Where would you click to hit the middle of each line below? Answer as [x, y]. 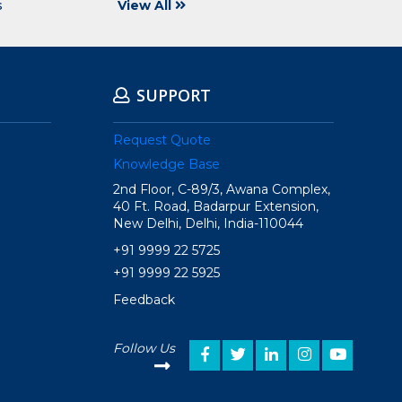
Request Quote [162, 140]
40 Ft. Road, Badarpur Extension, [216, 207]
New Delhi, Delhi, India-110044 [208, 224]
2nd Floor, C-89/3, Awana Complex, [222, 190]
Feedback [144, 300]
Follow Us [144, 349]
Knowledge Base [166, 165]
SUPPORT [174, 96]
